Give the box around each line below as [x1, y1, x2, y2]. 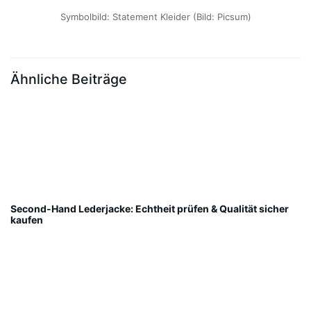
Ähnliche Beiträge [10, 70, 127, 87]
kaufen [10, 213, 43, 226]
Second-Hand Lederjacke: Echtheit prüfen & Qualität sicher [10, 202, 289, 215]
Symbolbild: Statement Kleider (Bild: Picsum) [60, 10, 251, 22]
